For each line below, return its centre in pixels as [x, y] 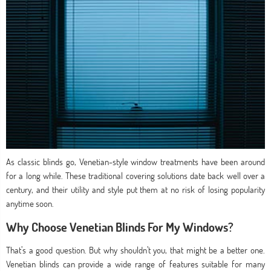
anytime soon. [30, 204]
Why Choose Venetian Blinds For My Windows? [120, 227]
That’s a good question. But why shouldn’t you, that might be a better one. [135, 250]
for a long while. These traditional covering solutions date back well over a [135, 176]
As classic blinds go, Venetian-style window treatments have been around [135, 162]
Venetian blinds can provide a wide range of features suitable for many [135, 264]
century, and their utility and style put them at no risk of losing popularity [135, 190]
